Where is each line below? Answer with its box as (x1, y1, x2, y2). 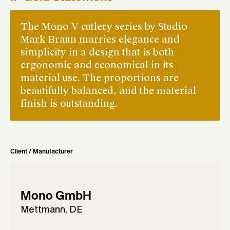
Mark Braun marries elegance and (21, 33, 180, 46)
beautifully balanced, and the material (21, 85, 196, 98)
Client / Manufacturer (10, 148, 73, 155)
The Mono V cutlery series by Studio (21, 21, 187, 33)
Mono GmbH (21, 190, 91, 202)
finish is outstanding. (21, 98, 118, 110)
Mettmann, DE (21, 205, 83, 215)
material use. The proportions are (21, 72, 179, 85)
